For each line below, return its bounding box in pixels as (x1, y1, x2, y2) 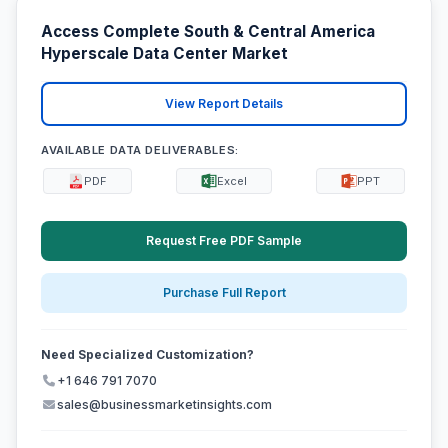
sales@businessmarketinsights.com (57, 397, 272, 413)
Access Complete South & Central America (41, 22, 375, 42)
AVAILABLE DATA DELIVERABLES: (41, 142, 239, 157)
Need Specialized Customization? (41, 347, 254, 363)
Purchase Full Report (162, 285, 286, 301)
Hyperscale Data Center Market (41, 44, 288, 64)
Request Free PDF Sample (146, 232, 302, 248)
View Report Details (165, 96, 283, 112)
